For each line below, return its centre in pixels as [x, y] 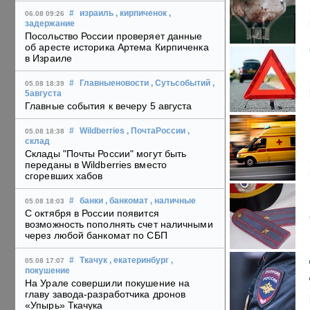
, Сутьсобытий [181, 83]
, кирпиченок [141, 13]
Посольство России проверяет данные [114, 36]
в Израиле [48, 58]
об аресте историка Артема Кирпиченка [117, 47]
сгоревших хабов [64, 176]
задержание [50, 24]
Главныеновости [114, 83]
